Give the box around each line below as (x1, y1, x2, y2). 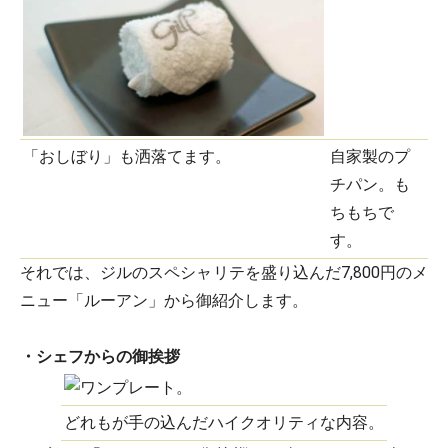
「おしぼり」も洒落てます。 (23, 147, 231, 166)
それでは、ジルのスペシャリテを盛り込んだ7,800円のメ (20, 263, 428, 282)
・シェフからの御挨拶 (20, 347, 180, 366)
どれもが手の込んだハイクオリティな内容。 (64, 413, 384, 432)
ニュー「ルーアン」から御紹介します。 (20, 291, 308, 310)
